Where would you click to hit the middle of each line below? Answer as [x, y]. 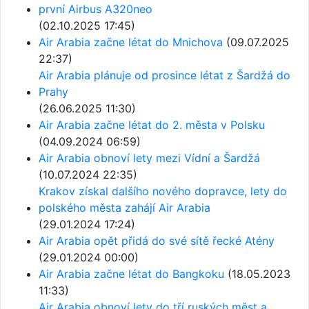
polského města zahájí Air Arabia [124, 208]
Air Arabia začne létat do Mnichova [131, 42]
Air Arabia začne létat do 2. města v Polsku [152, 125]
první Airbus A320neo [96, 9]
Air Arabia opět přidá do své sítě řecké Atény [157, 241]
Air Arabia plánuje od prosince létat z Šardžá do [165, 75]
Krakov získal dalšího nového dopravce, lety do [163, 191]
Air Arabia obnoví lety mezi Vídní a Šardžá [149, 158]
